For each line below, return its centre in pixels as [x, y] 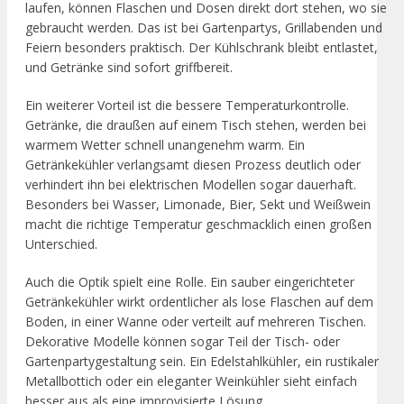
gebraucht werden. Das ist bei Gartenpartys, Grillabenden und [204, 28]
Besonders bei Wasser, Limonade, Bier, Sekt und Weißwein [198, 205]
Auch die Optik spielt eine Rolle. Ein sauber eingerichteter [190, 282]
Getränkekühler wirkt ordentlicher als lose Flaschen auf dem [199, 302]
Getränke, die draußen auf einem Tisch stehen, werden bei [196, 125]
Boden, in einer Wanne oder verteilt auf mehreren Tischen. [196, 322]
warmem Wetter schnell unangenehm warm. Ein [165, 145]
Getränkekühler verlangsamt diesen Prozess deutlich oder [193, 165]
